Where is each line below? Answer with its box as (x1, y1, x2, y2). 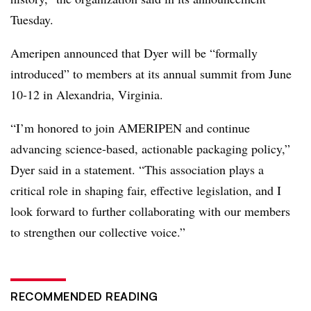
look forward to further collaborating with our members (10, 202, 290, 219)
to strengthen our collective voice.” (10, 223, 185, 240)
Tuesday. (10, 10, 53, 28)
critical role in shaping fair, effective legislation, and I (10, 181, 281, 199)
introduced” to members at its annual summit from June (10, 65, 292, 82)
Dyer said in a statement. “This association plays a (10, 160, 264, 178)
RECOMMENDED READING (10, 289, 158, 303)
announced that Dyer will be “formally (60, 44, 258, 61)
